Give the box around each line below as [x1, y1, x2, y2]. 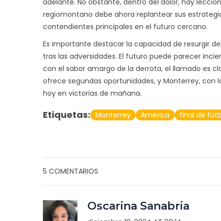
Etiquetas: [43, 108, 90, 121]
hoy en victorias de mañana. [43, 88, 142, 98]
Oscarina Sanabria [87, 199, 189, 213]
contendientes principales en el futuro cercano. [43, 21, 208, 32]
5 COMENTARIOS [43, 166, 98, 176]
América [141, 110, 170, 120]
